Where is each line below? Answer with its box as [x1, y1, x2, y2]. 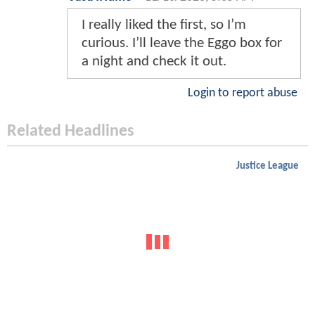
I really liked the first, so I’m [82, 18, 246, 33]
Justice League [236, 161, 299, 172]
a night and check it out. [82, 54, 226, 70]
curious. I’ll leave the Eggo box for [82, 36, 282, 51]
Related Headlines [7, 123, 134, 141]
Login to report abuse [188, 87, 297, 100]
